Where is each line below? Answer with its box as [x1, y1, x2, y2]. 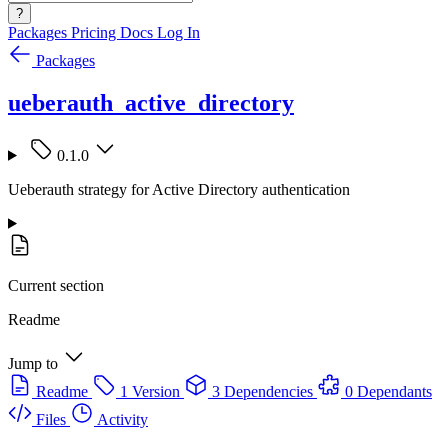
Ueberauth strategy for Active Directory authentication [8, 180, 350, 198]
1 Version [120, 382, 180, 400]
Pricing [71, 24, 120, 41]
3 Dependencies [212, 382, 313, 400]
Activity [97, 410, 148, 428]
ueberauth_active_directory [8, 89, 294, 116]
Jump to [8, 354, 58, 372]
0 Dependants [345, 382, 432, 400]
